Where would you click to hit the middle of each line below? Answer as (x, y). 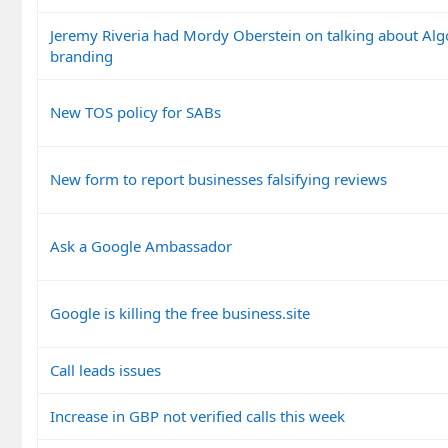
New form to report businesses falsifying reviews (218, 178)
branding (81, 55)
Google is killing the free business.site (180, 312)
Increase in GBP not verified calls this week (197, 415)
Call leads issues (105, 369)
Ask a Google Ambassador (141, 245)
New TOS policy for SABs (135, 111)
